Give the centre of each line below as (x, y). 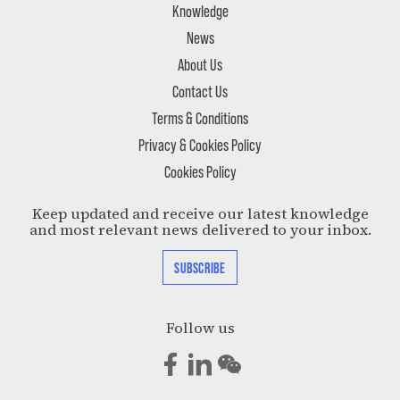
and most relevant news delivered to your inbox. (200, 230)
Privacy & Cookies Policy (200, 145)
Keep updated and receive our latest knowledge (200, 214)
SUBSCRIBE (200, 268)
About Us (200, 64)
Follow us (200, 329)
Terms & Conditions (200, 118)
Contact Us (200, 91)
